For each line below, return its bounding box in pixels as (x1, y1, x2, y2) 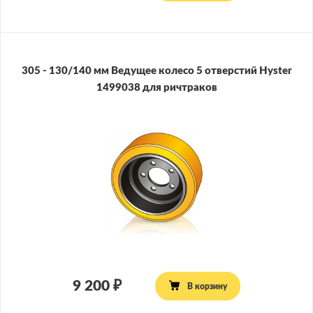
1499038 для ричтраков (96, 82, 217, 94)
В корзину (187, 282, 227, 291)
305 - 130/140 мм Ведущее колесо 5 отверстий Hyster (21, 66, 292, 77)
